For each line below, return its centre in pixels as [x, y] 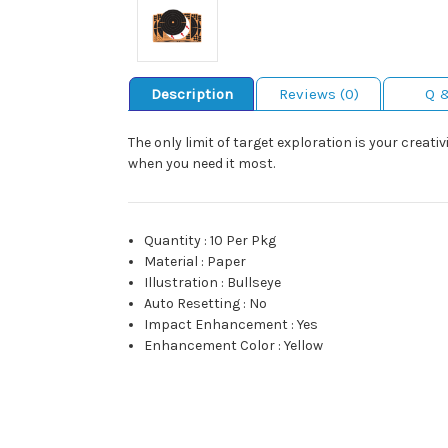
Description [191, 94]
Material [171, 262]
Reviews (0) [318, 94]
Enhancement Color [210, 346]
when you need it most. [201, 164]
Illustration [181, 283]
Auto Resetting [192, 304]
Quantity [173, 241]
